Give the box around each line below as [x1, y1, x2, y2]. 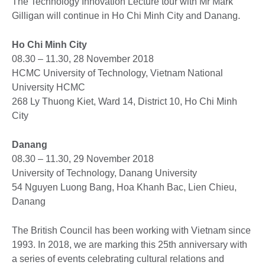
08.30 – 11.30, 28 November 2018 [12, 54, 154, 64]
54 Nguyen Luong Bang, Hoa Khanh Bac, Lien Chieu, [12, 182, 237, 193]
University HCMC [12, 82, 85, 93]
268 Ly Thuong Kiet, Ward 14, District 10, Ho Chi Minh [12, 96, 237, 107]
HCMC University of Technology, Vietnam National [12, 68, 223, 79]
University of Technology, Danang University [12, 168, 197, 179]
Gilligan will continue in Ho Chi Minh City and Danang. [12, 11, 240, 21]
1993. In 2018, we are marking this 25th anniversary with [12, 240, 247, 250]
